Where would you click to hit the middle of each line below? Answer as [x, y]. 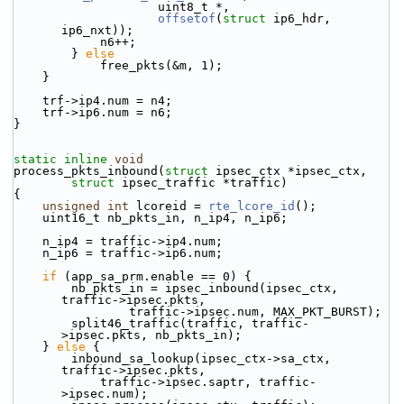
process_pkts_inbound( [89, 171]
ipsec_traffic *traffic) [201, 183]
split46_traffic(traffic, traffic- [42, 323]
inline [86, 159]
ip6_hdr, [298, 18]
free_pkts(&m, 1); [161, 65]
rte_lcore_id [252, 206]
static [35, 159]
